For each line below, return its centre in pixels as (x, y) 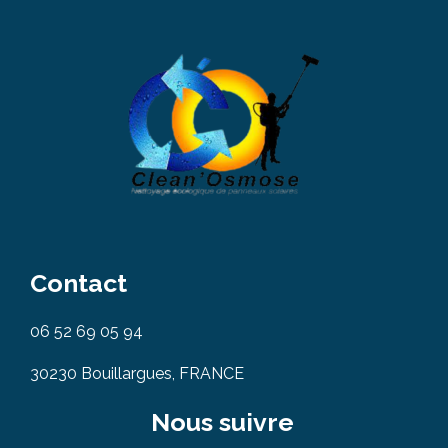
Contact (78, 283)
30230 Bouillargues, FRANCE (137, 373)
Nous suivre (222, 422)
